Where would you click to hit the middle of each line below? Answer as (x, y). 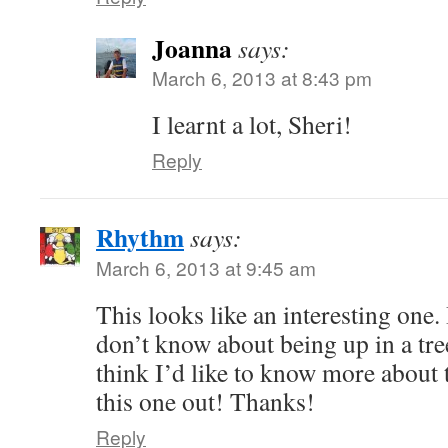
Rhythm (140, 237)
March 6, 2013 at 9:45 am (206, 267)
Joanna (192, 48)
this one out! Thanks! (205, 401)
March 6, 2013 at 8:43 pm (262, 77)
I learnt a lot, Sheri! (252, 124)
